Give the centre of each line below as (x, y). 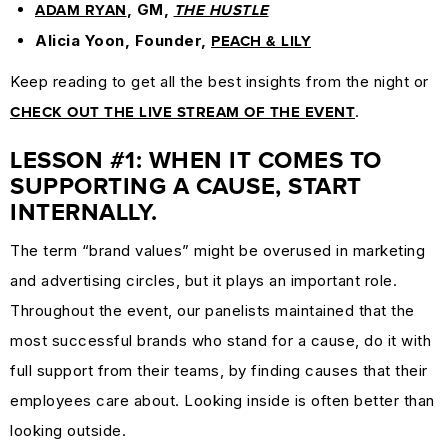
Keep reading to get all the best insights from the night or (219, 81)
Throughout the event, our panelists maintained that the (212, 310)
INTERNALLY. (84, 213)
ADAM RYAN (81, 10)
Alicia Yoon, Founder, (123, 40)
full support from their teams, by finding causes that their (219, 370)
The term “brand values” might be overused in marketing (217, 250)
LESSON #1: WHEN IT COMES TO (196, 161)
